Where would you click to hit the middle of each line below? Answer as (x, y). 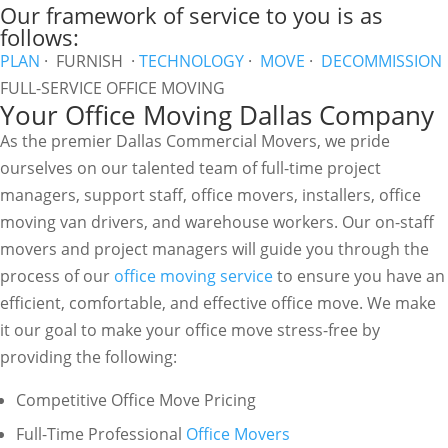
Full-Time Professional (99, 434)
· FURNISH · (89, 61)
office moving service (193, 276)
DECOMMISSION (381, 61)
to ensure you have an (359, 276)
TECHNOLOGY (191, 61)
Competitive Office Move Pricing (136, 400)
